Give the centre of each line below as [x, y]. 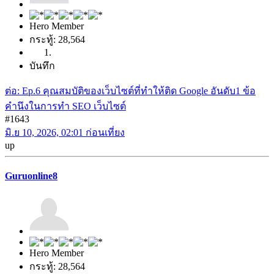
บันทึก [42, 66]
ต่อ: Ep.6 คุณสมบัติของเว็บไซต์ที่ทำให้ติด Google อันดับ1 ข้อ [130, 91]
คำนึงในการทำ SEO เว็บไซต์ [65, 106]
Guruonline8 [31, 176]
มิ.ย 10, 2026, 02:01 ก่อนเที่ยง [65, 133]
